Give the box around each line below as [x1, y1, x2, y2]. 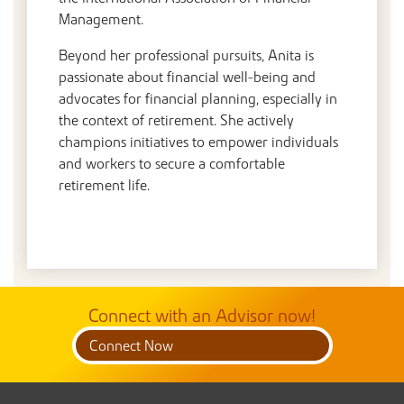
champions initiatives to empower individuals [59, 133, 338, 151]
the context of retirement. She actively [59, 111, 294, 129]
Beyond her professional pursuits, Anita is [59, 46, 314, 64]
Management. [59, 10, 143, 28]
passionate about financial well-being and [59, 68, 316, 86]
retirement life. [59, 176, 150, 194]
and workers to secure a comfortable [59, 154, 285, 172]
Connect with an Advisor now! [88, 304, 316, 326]
